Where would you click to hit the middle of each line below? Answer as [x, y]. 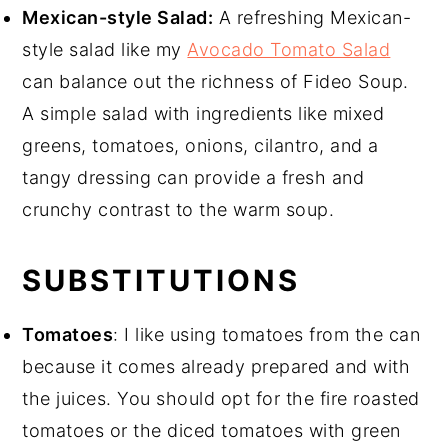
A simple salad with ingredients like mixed [203, 113]
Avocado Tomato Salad [289, 49]
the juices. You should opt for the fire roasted [221, 398]
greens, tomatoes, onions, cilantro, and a [200, 145]
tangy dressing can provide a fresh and [193, 177]
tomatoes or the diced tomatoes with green [211, 430]
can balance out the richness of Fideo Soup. [215, 81]
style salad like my [105, 49]
